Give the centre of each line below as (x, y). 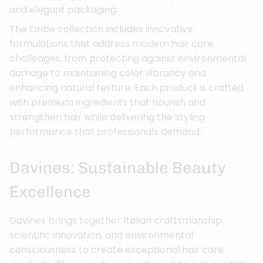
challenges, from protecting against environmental (128, 59)
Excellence (50, 192)
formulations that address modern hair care (111, 44)
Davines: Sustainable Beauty (117, 168)
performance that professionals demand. (105, 132)
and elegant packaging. (64, 10)
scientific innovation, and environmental (101, 235)
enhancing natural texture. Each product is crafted (127, 88)
